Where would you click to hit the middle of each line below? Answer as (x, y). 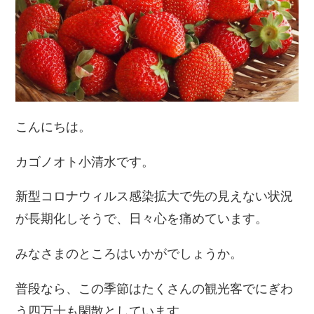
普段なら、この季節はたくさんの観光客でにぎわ (155, 288)
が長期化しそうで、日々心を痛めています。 (142, 218)
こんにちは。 (54, 125)
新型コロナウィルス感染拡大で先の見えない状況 (155, 195)
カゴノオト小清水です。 (85, 160)
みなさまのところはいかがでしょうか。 (129, 253)
